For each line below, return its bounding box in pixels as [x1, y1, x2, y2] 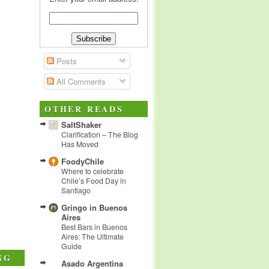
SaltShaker [61, 118, 101, 130]
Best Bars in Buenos [61, 221, 127, 232]
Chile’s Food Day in [61, 175, 126, 186]
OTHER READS [44, 102, 124, 115]
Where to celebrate [61, 165, 124, 177]
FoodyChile [61, 155, 104, 167]
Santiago [61, 184, 91, 196]
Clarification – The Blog [61, 128, 138, 140]
